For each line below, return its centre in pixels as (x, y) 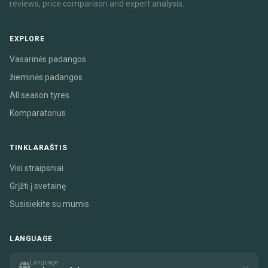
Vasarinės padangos (48, 60)
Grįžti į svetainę (38, 186)
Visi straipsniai (36, 168)
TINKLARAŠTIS (39, 148)
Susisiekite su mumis (49, 204)
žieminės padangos (46, 77)
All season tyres (39, 95)
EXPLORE (27, 39)
